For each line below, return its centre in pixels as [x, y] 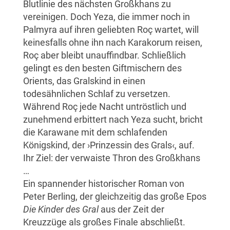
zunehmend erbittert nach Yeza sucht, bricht [113, 119]
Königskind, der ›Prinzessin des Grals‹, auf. [109, 145]
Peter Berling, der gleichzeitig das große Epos [115, 196]
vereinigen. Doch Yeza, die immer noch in [107, 16]
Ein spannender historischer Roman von [104, 183]
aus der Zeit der [131, 209]
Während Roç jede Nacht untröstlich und [105, 106]
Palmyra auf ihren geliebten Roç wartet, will [111, 29]
